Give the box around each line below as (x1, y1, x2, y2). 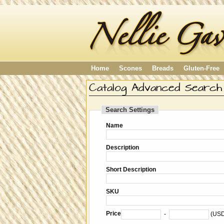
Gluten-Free (183, 64, 219, 72)
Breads (152, 64, 173, 72)
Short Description (106, 166, 156, 173)
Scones (119, 64, 142, 72)
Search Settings (105, 106, 154, 113)
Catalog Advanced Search (89, 80, 222, 95)
